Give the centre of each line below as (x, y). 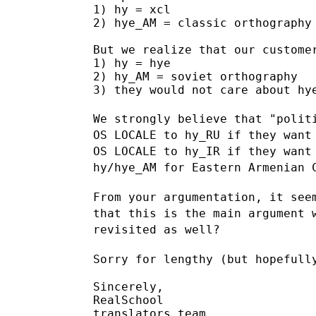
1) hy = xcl (132, 9)
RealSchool (128, 300)
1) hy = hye (132, 63)
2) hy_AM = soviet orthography (195, 76)
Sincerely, (128, 286)
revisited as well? (157, 229)
